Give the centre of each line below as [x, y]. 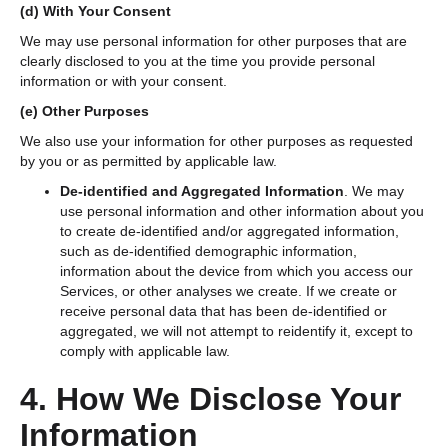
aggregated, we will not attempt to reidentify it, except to [236, 330]
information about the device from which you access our [236, 270]
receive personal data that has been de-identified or [223, 310]
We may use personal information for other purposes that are [213, 40]
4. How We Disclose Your [210, 398]
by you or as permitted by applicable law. [148, 160]
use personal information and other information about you [242, 210]
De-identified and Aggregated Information [202, 190]
